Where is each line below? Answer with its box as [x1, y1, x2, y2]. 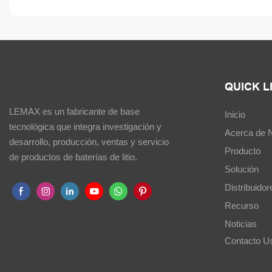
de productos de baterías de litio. [9, 152, 137, 163]
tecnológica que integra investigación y [9, 121, 161, 132]
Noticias [225, 218, 257, 229]
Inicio [225, 109, 246, 120]
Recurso [225, 200, 259, 211]
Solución [225, 163, 259, 174]
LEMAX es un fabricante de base [9, 106, 140, 117]
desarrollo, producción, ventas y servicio [9, 137, 169, 148]
